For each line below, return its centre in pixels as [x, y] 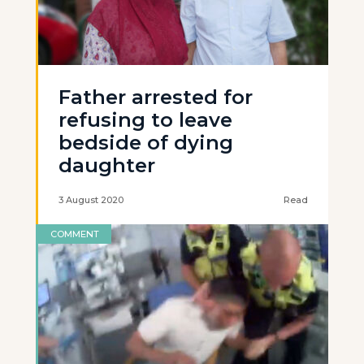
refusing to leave [145, 120]
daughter [107, 165]
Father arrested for [156, 97]
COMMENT [75, 234]
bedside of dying [146, 143]
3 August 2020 [91, 200]
